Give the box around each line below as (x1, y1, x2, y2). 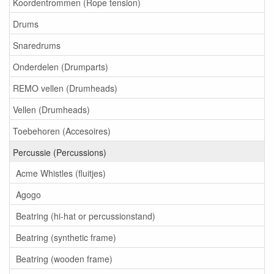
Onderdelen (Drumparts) (13, 60, 108, 73)
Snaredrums (13, 39, 61, 51)
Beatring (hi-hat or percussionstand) (16, 209, 155, 222)
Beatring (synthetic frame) (16, 231, 116, 243)
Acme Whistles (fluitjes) (16, 166, 106, 179)
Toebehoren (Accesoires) (13, 124, 111, 137)
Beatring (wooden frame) (16, 252, 113, 265)
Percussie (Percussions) (13, 146, 106, 158)
